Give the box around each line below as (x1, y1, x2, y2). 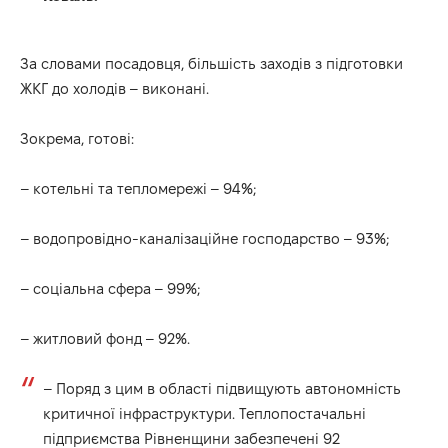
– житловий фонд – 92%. (20, 329, 190, 347)
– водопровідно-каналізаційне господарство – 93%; (20, 229, 389, 247)
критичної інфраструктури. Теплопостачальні (42, 404, 366, 422)
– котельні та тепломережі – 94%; (20, 179, 256, 197)
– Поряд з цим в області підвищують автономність (42, 379, 401, 397)
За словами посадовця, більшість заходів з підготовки (20, 54, 403, 72)
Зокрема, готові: (20, 129, 134, 147)
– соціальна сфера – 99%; (20, 279, 204, 297)
